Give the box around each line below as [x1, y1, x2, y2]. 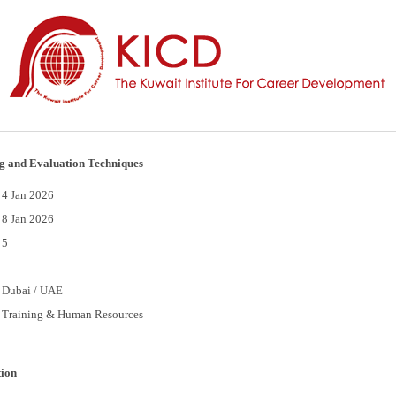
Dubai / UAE [2, 283, 63, 297]
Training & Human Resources [2, 307, 143, 321]
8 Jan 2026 [2, 211, 54, 225]
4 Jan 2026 [2, 187, 54, 202]
